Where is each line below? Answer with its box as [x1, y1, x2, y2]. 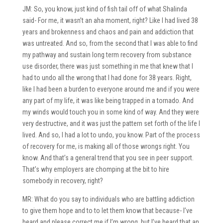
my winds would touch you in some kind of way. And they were [22, 108, 199, 116]
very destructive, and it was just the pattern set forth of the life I [22, 119, 200, 127]
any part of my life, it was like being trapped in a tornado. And [22, 96, 194, 105]
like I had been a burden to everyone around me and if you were [22, 85, 200, 93]
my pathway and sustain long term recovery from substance [22, 50, 192, 59]
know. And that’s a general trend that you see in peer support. [22, 153, 194, 162]
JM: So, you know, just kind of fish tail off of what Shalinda [22, 4, 187, 13]
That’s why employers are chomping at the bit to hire [22, 165, 169, 173]
